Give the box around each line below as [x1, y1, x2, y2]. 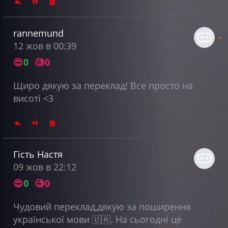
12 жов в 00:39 [13, 39, 76, 52]
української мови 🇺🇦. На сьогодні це [13, 213, 182, 225]
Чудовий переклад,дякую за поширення [13, 200, 191, 213]
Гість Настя [13, 148, 63, 160]
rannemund [13, 26, 64, 39]
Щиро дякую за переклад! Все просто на [13, 79, 193, 92]
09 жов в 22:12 [13, 160, 76, 173]
